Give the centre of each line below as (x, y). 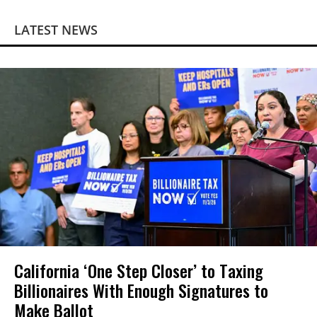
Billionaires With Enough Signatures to (141, 290)
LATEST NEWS (56, 30)
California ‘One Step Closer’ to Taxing (139, 270)
